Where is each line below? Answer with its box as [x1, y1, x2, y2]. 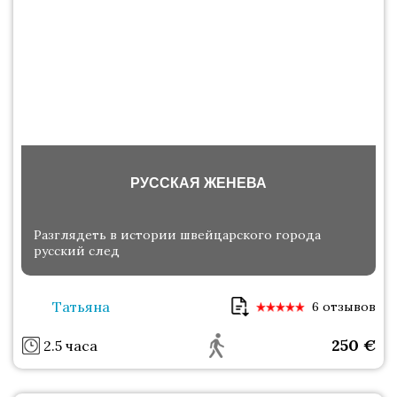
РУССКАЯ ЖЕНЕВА [130, 175, 267, 191]
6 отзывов [312, 299, 376, 315]
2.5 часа [43, 337, 97, 355]
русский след [34, 243, 120, 260]
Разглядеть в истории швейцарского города [34, 227, 321, 244]
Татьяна [52, 298, 110, 316]
